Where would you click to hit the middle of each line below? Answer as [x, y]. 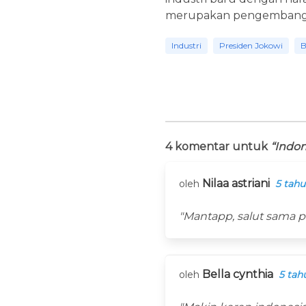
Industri [186, 46]
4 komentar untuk [218, 147]
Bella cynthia [237, 275]
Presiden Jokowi [251, 46]
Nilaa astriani [236, 184]
